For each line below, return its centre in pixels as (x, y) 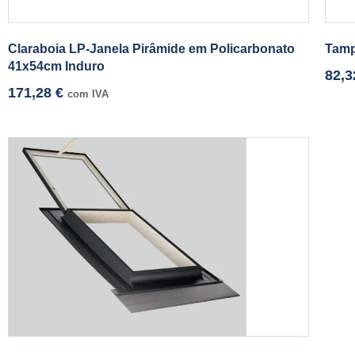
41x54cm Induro (56, 67)
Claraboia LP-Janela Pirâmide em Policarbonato (151, 49)
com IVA (88, 94)
